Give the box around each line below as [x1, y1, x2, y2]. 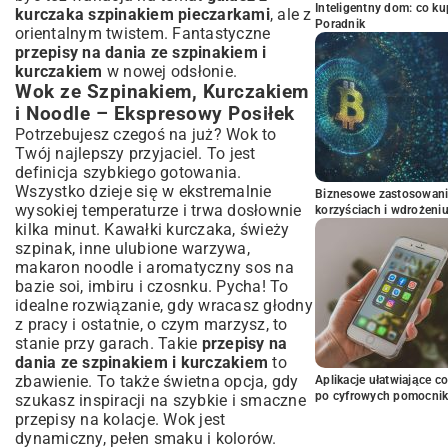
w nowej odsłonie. [102, 62, 237, 81]
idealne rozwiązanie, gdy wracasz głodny [15, 296, 313, 315]
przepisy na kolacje [15, 410, 155, 429]
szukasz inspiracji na [15, 391, 173, 410]
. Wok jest [154, 410, 226, 429]
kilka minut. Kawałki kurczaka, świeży [15, 220, 290, 239]
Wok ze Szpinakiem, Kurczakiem [15, 81, 309, 103]
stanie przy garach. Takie [15, 334, 202, 353]
